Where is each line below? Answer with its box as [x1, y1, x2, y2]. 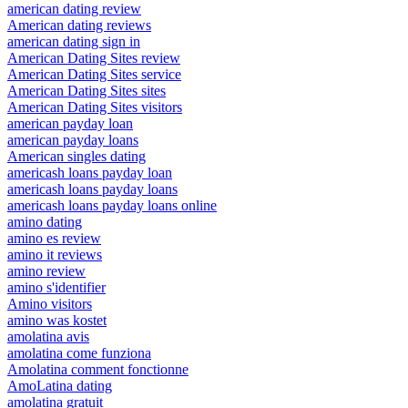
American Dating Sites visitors [7, 99, 182, 116]
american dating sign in [7, 34, 140, 50]
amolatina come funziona [7, 345, 151, 362]
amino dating [7, 214, 82, 230]
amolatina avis [7, 329, 89, 345]
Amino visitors [7, 296, 92, 312]
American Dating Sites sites [7, 83, 166, 99]
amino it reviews [7, 247, 102, 263]
